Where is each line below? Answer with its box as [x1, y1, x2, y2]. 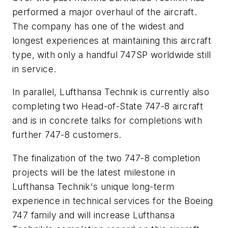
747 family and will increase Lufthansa [12, 209, 175, 220]
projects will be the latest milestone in [12, 166, 175, 178]
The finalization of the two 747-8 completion [12, 152, 201, 163]
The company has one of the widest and [12, 20, 184, 32]
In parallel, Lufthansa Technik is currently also [12, 87, 210, 98]
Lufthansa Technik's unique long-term [12, 181, 175, 192]
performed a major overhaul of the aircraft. [12, 6, 197, 17]
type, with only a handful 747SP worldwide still [12, 49, 211, 60]
